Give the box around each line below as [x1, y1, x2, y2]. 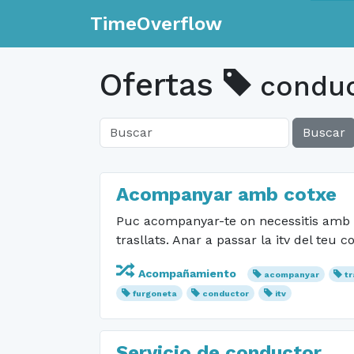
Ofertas [100, 66, 224, 104]
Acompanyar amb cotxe [116, 183, 337, 205]
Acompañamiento [135, 267, 239, 280]
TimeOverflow [90, 13, 222, 35]
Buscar [303, 125, 345, 140]
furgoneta [132, 288, 177, 299]
